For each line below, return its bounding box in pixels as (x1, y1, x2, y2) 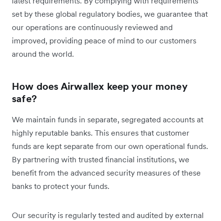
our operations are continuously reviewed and (12, 22, 173, 33)
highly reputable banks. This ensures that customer (12, 128, 189, 138)
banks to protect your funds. (12, 181, 110, 191)
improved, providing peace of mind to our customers (12, 36, 196, 46)
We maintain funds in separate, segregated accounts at (12, 114, 203, 125)
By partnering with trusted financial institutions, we (12, 154, 189, 165)
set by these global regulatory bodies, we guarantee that (12, 9, 208, 19)
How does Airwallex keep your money (12, 80, 187, 93)
